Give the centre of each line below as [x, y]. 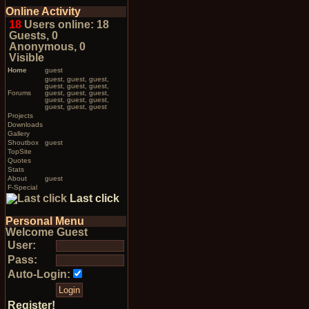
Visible [25, 58]
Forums [19, 93]
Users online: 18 [65, 24]
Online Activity [43, 11]
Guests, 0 [32, 36]
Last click [94, 198]
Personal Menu [44, 221]
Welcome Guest [46, 232]
